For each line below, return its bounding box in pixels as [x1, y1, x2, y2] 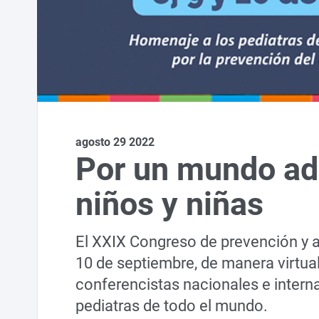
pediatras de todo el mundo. [75, 297, 268, 315]
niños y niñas [75, 184, 263, 223]
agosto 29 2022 [75, 135, 155, 149]
